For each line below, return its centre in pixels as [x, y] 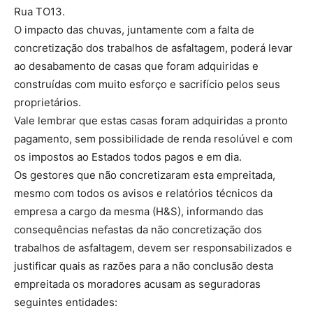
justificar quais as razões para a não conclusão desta [144, 266]
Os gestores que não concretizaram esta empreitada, [145, 175]
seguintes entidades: [66, 302]
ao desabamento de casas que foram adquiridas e [136, 66]
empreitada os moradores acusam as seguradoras [137, 284]
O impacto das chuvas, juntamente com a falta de [134, 30]
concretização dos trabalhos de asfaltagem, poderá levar [153, 48]
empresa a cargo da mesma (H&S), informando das [139, 211]
